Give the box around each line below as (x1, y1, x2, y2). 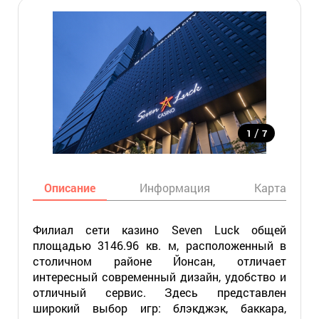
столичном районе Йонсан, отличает (32, 253, 287, 268)
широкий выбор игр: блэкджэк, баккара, (32, 300, 287, 315)
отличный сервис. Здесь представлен (32, 285, 287, 300)
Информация (139, 180, 210, 195)
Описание (43, 180, 95, 195)
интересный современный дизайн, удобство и (32, 269, 287, 284)
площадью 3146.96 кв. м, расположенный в (32, 238, 287, 253)
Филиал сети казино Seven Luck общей (32, 222, 287, 237)
